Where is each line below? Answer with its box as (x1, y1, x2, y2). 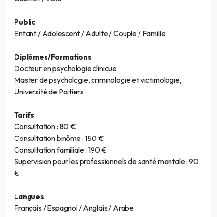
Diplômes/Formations (14, 52, 92, 62)
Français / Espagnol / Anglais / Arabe (14, 202, 134, 213)
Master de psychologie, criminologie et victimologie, (14, 75, 182, 85)
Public (14, 17, 36, 27)
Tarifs (14, 110, 35, 120)
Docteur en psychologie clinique (14, 63, 117, 73)
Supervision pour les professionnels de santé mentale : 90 (14, 156, 199, 166)
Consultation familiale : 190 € (14, 144, 108, 155)
